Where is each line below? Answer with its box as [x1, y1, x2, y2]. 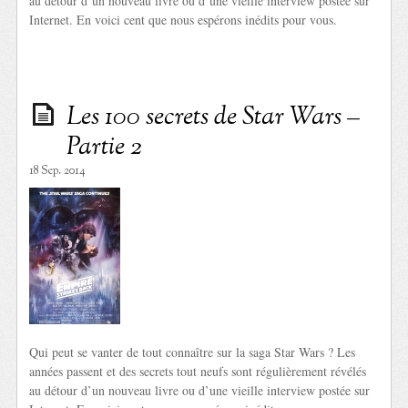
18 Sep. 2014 [29, 163, 87, 180]
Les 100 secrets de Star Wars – [66, 99, 361, 137]
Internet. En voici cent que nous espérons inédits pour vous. [29, 11, 338, 29]
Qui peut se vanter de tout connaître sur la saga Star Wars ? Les [29, 343, 356, 362]
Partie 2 [66, 129, 143, 167]
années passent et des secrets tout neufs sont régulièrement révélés [29, 362, 367, 381]
